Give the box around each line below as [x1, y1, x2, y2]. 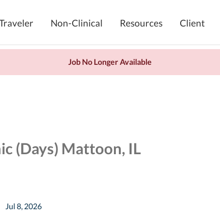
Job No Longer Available [68, 57, 152, 66]
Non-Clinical [51, 17, 103, 28]
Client [180, 17, 205, 28]
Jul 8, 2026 [5, 202, 42, 211]
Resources [120, 17, 163, 28]
